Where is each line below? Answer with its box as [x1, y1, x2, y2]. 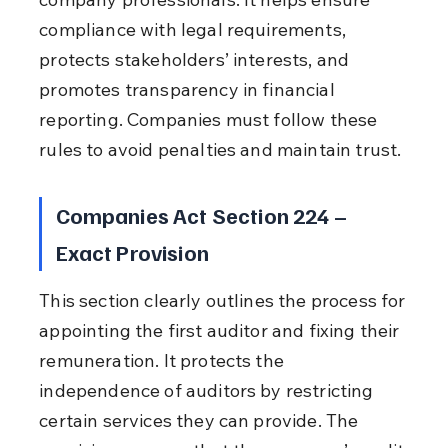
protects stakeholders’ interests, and [39, 47, 354, 71]
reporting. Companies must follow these [39, 107, 382, 131]
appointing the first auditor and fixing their [39, 318, 404, 342]
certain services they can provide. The [39, 408, 363, 432]
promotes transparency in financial [39, 77, 339, 101]
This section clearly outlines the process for [39, 288, 410, 312]
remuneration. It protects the [39, 348, 289, 372]
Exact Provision [55, 237, 209, 266]
